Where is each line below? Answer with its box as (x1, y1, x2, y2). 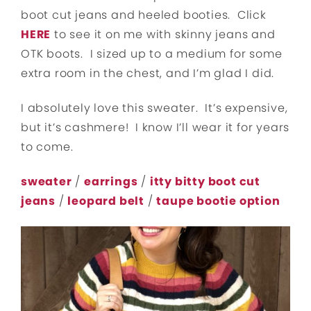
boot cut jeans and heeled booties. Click (21, 6, 267, 23)
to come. (21, 138, 74, 155)
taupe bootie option (156, 192, 280, 209)
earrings (84, 173, 138, 190)
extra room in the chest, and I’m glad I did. (21, 65, 275, 81)
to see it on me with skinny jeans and (51, 26, 276, 42)
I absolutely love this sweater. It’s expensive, (21, 99, 288, 116)
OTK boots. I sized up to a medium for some (21, 45, 283, 62)
